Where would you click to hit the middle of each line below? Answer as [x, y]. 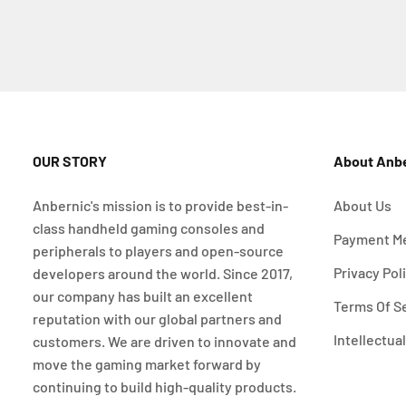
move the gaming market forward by [146, 364]
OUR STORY [69, 161]
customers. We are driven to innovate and [164, 342]
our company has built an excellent [142, 296]
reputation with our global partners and [157, 319]
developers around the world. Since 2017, [162, 274]
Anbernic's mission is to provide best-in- [160, 206]
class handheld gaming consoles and [148, 228]
